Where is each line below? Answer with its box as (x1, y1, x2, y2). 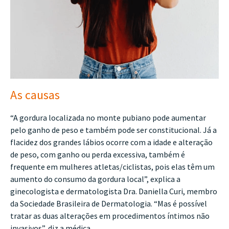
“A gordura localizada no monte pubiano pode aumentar (10, 112, 206, 123)
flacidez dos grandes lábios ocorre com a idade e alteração (10, 137, 213, 148)
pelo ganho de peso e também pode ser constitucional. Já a (10, 125, 217, 135)
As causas (10, 87, 60, 103)
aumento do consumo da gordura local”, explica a (10, 174, 180, 185)
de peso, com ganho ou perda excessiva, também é (10, 149, 185, 160)
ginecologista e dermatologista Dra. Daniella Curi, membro (10, 186, 217, 197)
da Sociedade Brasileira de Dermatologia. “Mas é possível (10, 198, 207, 209)
